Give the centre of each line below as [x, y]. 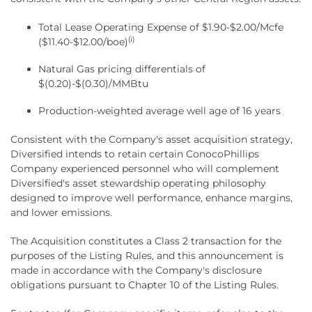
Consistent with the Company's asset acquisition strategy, [151, 139]
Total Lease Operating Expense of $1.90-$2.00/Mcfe [161, 27]
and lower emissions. [61, 212]
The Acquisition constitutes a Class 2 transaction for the [146, 241]
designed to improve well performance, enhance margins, [151, 197]
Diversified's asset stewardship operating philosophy [138, 183]
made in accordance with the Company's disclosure [136, 270]
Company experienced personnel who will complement [145, 168]
